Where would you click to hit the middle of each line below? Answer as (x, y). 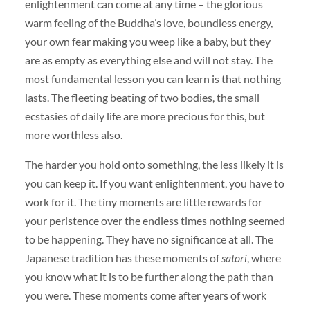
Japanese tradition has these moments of (123, 257)
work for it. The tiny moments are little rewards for (143, 201)
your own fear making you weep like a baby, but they (147, 41)
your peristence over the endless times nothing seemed (155, 220)
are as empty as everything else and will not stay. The (148, 60)
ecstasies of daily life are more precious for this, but (145, 116)
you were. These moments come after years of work (145, 295)
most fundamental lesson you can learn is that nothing (153, 78)
